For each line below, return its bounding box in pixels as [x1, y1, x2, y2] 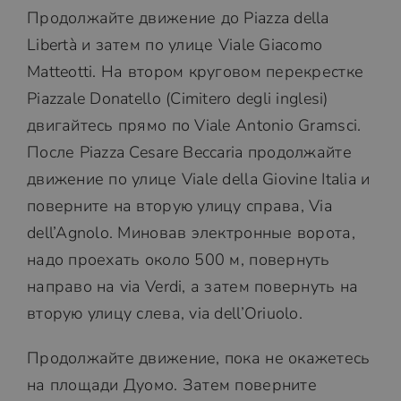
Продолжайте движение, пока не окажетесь [26, 347, 371, 369]
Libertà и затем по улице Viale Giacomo [26, 34, 323, 55]
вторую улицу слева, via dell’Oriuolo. [26, 303, 303, 324]
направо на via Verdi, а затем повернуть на [26, 276, 359, 297]
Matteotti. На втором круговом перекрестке [26, 61, 364, 82]
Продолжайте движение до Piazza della [26, 7, 329, 29]
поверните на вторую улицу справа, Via [26, 195, 332, 217]
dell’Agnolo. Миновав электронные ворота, [26, 222, 355, 243]
